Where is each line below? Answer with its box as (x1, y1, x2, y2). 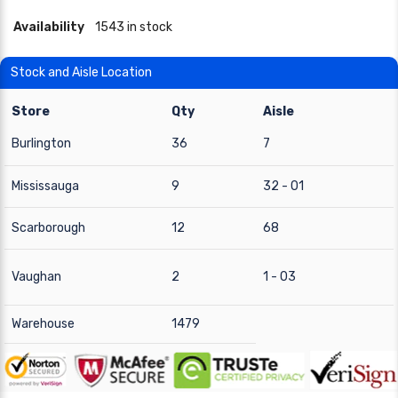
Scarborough (12, 220, 85, 235)
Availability (13, 20, 84, 35)
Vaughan (12, 269, 61, 284)
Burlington (12, 136, 71, 151)
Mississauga (12, 179, 79, 194)
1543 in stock (95, 20, 172, 35)
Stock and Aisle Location (11, 65, 152, 80)
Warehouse (12, 316, 75, 331)
